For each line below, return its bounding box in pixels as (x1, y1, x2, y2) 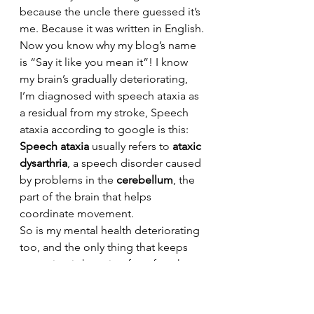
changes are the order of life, (20, 274, 166, 287)
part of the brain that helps (20, 190, 154, 203)
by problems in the (20, 173, 116, 186)
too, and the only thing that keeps (20, 240, 191, 254)
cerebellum (116, 173, 173, 186)
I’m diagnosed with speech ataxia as (20, 89, 202, 102)
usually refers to (89, 139, 172, 153)
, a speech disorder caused (67, 156, 204, 170)
